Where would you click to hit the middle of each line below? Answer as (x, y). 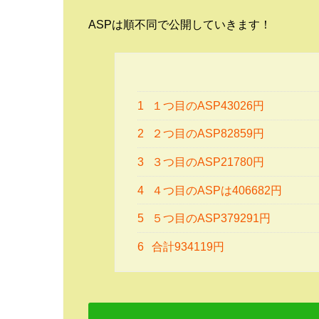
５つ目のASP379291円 (210, 219)
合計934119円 (187, 246)
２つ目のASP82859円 (207, 134)
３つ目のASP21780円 (207, 162)
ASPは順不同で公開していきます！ (180, 24)
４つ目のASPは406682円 (216, 190)
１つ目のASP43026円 (207, 105)
